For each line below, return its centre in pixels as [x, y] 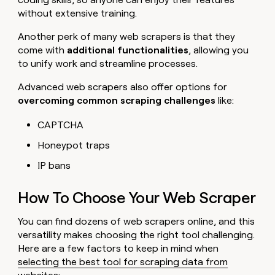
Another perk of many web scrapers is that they [127, 36]
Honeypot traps [74, 145]
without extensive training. [78, 13]
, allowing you [219, 50]
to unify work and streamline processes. [108, 63]
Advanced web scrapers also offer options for [123, 87]
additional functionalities [128, 50]
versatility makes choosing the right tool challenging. [137, 234]
